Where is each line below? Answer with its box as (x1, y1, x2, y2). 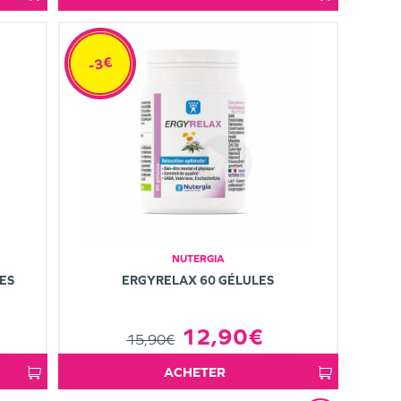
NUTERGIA (171, 252, 225, 265)
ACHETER (173, 363, 226, 380)
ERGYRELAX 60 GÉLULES (122, 273, 275, 288)
